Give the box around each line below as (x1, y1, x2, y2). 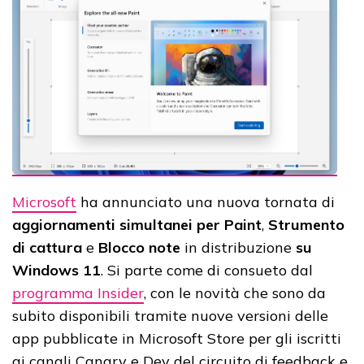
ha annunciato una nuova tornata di (76, 192, 335, 211)
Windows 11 (12, 260, 101, 279)
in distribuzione (180, 237, 296, 257)
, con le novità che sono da (144, 283, 326, 302)
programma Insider (12, 283, 144, 302)
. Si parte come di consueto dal (101, 260, 313, 279)
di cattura (12, 237, 82, 257)
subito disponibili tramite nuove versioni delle (12, 305, 328, 325)
